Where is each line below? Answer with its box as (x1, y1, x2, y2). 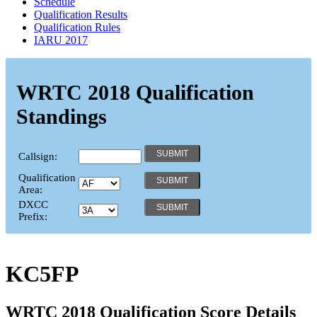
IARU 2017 (34, 33, 88, 46)
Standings (16, 104, 107, 128)
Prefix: (18, 210, 47, 222)
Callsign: (18, 150, 57, 162)
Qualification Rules (34, 21, 120, 33)
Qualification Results (34, 8, 127, 21)
